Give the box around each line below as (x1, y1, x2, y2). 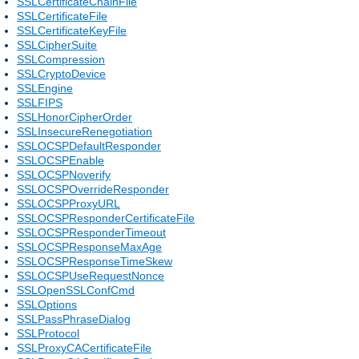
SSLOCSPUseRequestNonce (17, 268, 164, 282)
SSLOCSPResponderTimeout (17, 225, 166, 239)
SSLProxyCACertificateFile (17, 341, 151, 354)
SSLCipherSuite (17, 38, 97, 51)
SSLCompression (17, 52, 105, 66)
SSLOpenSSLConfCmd (17, 283, 135, 296)
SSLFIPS (17, 95, 63, 109)
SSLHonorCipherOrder (17, 110, 132, 123)
